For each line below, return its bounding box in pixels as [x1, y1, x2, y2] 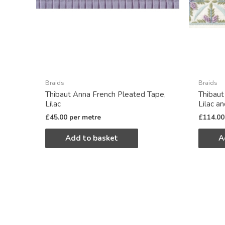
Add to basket [65, 133, 118, 144]
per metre [69, 112, 101, 122]
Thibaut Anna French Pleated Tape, [45, 89, 166, 100]
